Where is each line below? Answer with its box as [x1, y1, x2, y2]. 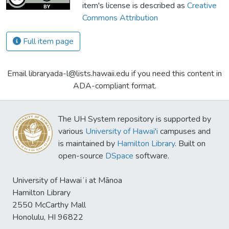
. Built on [175, 138, 205, 149]
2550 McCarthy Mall [12, 199, 86, 211]
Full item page [21, 35, 74, 47]
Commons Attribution [82, 12, 158, 24]
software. [133, 150, 169, 162]
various [58, 126, 85, 137]
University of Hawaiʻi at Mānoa [12, 175, 122, 186]
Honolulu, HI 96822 [12, 212, 83, 223]
